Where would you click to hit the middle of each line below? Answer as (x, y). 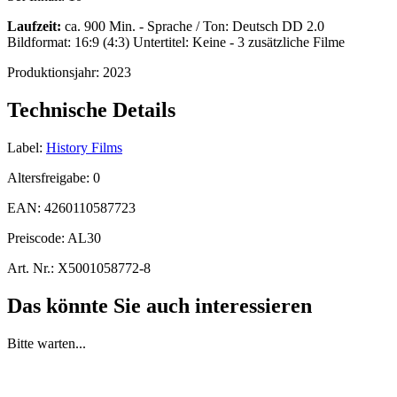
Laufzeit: (34, 27)
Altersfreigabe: (50, 177)
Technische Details (91, 110)
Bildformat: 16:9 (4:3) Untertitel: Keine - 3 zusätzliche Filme (176, 43)
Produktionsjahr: (55, 73)
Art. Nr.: (31, 268)
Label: (25, 147)
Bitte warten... (47, 343)
